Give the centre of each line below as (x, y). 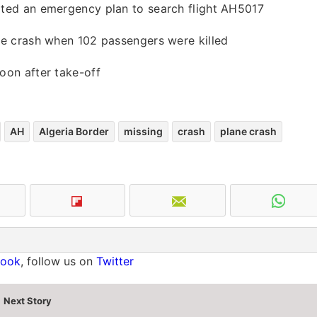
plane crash (248, 131)
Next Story (27, 300)
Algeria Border (74, 131)
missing (143, 131)
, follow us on (58, 261)
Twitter (115, 261)
